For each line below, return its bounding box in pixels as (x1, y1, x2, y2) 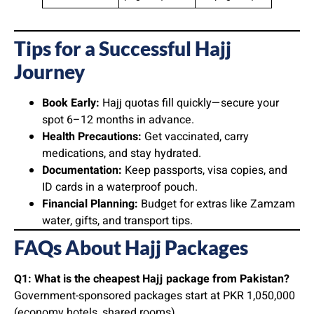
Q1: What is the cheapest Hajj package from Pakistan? (14, 271, 289, 288)
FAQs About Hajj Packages (14, 235, 248, 260)
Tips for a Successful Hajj (14, 36, 231, 61)
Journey (14, 60, 85, 84)
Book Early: (42, 95, 100, 112)
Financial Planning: (42, 196, 138, 213)
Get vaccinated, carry (142, 128, 249, 146)
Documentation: (42, 162, 122, 179)
